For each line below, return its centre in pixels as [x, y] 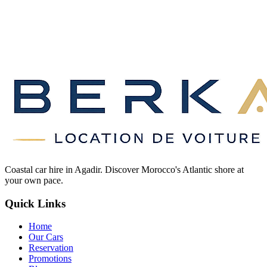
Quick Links [35, 203]
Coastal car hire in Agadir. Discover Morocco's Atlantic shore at [124, 169]
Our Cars [46, 237]
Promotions [50, 259]
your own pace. [34, 180]
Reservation [51, 248]
